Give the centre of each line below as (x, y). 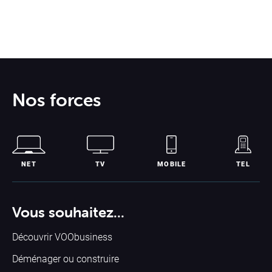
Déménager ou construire (66, 258)
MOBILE (172, 164)
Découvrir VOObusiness (62, 236)
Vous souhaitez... (68, 212)
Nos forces (56, 100)
